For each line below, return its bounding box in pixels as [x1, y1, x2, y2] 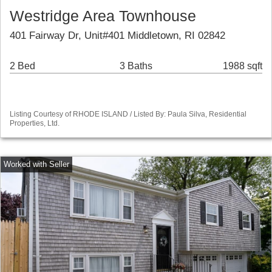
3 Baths [119, 61, 152, 72]
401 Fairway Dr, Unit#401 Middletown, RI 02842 [10, 30, 225, 42]
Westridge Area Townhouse [10, 8, 196, 25]
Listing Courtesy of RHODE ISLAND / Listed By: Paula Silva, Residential [10, 110, 246, 119]
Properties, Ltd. [10, 119, 59, 128]
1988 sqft [223, 61, 262, 72]
